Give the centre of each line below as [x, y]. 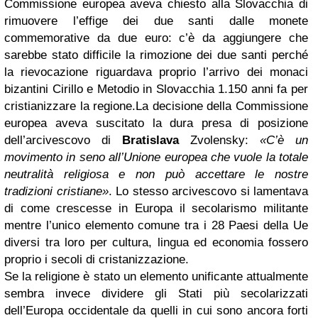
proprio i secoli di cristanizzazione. [97, 259]
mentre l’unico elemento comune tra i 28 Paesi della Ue [156, 225]
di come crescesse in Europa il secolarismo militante [156, 208]
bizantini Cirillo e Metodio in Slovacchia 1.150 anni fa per [156, 89]
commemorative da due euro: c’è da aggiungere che [156, 38]
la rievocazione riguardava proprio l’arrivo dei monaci [156, 72]
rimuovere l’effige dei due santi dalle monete [156, 21]
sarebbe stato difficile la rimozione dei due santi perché [156, 55]
